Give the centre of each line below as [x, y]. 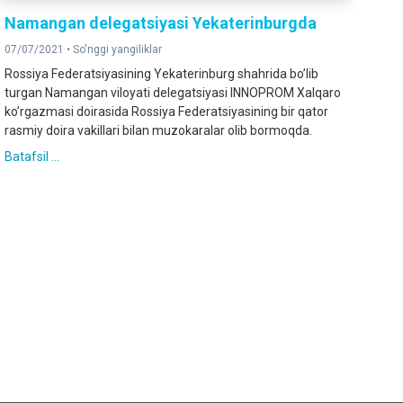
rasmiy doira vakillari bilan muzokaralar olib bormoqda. [159, 131]
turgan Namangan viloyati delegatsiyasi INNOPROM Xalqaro [173, 93]
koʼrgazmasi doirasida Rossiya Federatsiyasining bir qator [167, 112]
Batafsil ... [32, 157]
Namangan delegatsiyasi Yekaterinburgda [161, 23]
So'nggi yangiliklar [118, 50]
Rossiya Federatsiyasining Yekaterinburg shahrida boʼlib [162, 74]
